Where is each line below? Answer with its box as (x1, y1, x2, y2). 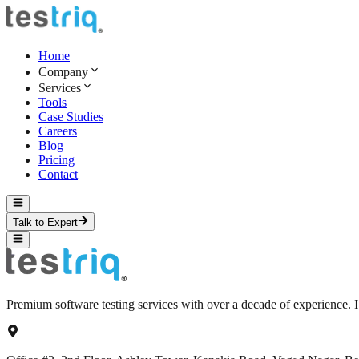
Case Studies (38, 110, 103, 123)
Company (38, 65, 88, 79)
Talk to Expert (13, 216, 78, 228)
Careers (38, 124, 77, 138)
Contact (38, 167, 78, 181)
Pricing (38, 153, 75, 167)
